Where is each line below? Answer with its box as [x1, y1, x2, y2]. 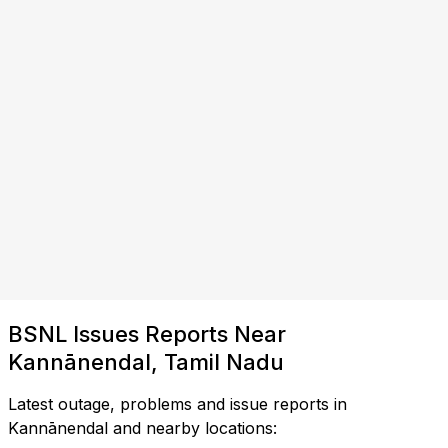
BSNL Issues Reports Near [8, 320, 286, 347]
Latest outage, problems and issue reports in [8, 393, 347, 414]
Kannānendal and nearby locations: [8, 417, 277, 438]
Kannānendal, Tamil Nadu [8, 348, 284, 375]
